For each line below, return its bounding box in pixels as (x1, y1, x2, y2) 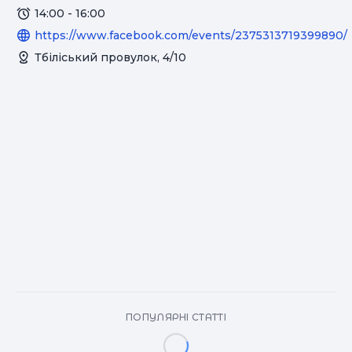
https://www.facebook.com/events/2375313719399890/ (35, 28, 347, 42)
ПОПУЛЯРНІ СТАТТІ (126, 311, 226, 323)
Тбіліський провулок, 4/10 (35, 50, 186, 64)
